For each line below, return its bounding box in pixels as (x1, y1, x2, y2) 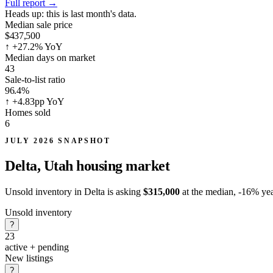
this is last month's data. (44, 8, 136, 19)
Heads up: (5, 8, 44, 19)
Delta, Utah (5, 157, 77, 174)
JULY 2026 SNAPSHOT (5, 136, 111, 145)
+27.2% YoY (10, 41, 63, 52)
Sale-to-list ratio (5, 74, 65, 85)
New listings (5, 252, 53, 263)
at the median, (180, 186, 238, 197)
